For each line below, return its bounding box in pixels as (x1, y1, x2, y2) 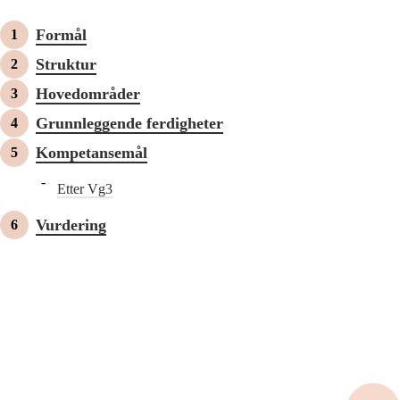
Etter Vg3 (57, 181, 112, 197)
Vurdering (36, 216, 106, 235)
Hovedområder (36, 85, 140, 104)
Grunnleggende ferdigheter (36, 114, 223, 133)
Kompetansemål (36, 144, 147, 162)
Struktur (36, 55, 96, 74)
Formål (36, 26, 87, 45)
